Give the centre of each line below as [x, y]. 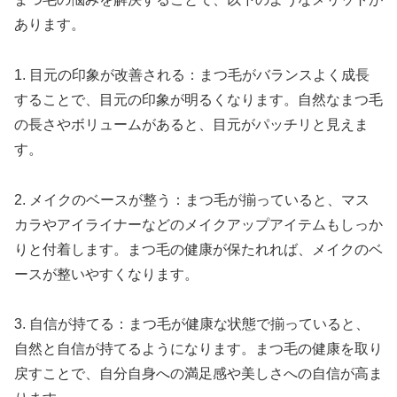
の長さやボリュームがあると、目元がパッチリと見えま [191, 124]
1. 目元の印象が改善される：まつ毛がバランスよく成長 [192, 74]
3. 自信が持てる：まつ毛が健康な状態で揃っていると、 [192, 324]
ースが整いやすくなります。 [106, 274]
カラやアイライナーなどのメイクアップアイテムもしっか [198, 224]
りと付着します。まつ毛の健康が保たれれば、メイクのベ [198, 249]
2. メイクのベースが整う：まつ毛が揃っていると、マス [192, 199]
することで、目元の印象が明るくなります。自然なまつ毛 [198, 99]
